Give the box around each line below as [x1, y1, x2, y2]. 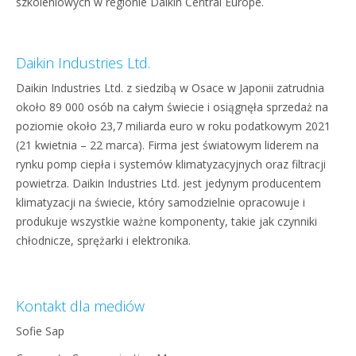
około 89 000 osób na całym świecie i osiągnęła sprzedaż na [16, 99, 328, 114]
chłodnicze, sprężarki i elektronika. [16, 233, 191, 248]
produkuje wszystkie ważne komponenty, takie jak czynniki [16, 214, 317, 229]
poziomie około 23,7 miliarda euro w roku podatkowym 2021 [16, 118, 331, 133]
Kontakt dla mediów [16, 296, 145, 315]
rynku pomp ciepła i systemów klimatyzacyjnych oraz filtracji [16, 157, 326, 172]
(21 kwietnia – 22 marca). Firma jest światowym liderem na [16, 137, 319, 153]
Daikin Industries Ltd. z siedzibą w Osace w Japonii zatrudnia [16, 80, 324, 95]
